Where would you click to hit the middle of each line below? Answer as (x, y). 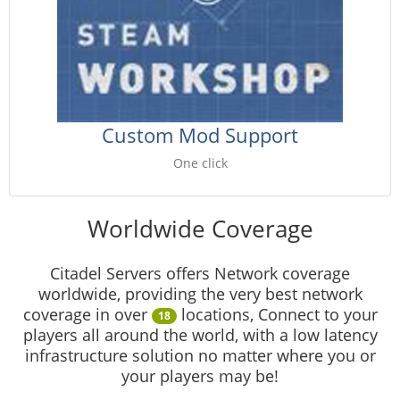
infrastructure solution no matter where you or (200, 355)
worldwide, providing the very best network (200, 294)
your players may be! (200, 376)
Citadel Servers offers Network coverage (200, 273)
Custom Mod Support (200, 135)
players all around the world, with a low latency (200, 335)
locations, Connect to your (277, 314)
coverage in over (87, 314)
